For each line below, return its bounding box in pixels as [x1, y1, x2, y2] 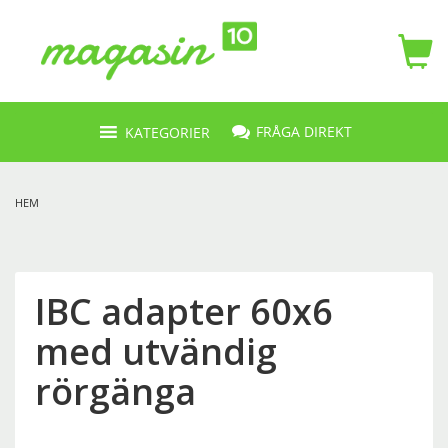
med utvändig [35, 327, 277, 376]
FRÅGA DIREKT [256, 122, 352, 141]
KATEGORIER [125, 122, 210, 142]
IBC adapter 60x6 [35, 287, 333, 336]
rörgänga [35, 367, 196, 416]
